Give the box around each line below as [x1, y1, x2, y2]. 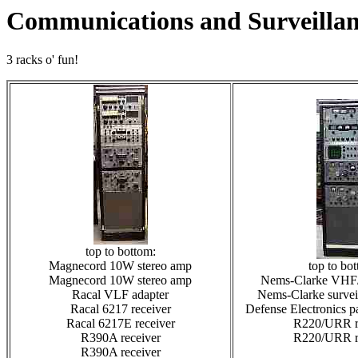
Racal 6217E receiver [66, 316, 175, 331]
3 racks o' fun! [6, 53, 78, 67]
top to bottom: [85, 245, 156, 259]
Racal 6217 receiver [70, 302, 171, 316]
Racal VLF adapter [72, 288, 169, 302]
